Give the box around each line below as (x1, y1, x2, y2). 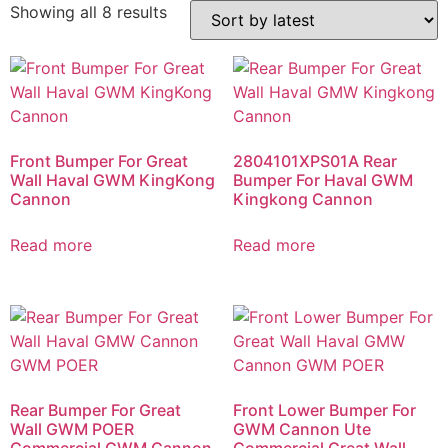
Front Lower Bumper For (232, 399, 416, 420)
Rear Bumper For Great (10, 399, 181, 420)
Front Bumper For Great (10, 151, 188, 171)
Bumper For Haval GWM (232, 170, 413, 190)
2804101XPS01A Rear (232, 151, 397, 171)
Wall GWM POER (10, 418, 134, 439)
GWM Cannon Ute (232, 418, 371, 439)
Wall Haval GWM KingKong (10, 170, 215, 190)
